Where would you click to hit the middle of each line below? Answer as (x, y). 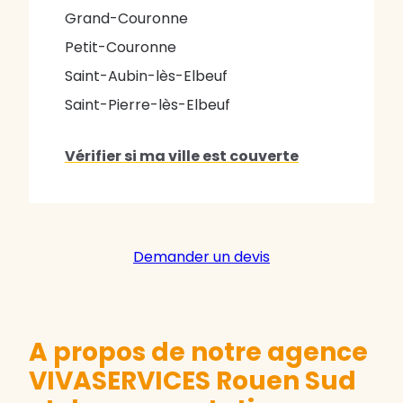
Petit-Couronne (121, 48)
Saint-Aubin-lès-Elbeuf (146, 76)
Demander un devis (201, 257)
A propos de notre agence (198, 353)
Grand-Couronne (126, 19)
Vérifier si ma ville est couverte (182, 157)
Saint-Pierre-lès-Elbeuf (148, 105)
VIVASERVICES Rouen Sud (193, 381)
